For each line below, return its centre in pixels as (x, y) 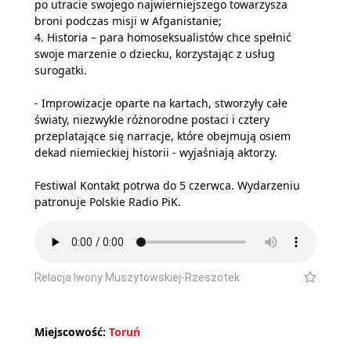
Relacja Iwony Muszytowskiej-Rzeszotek (137, 277)
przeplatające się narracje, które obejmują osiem (163, 136)
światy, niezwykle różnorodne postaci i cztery (152, 120)
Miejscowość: (70, 331)
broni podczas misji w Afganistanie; (128, 21)
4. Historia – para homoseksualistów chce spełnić (163, 38)
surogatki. (61, 71)
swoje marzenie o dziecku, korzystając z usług (155, 54)
